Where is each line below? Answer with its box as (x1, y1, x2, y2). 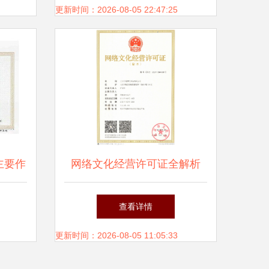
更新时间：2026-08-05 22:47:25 (55, 5, 178, 14)
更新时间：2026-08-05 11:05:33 (55, 231, 178, 240)
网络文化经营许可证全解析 (71, 158, 201, 170)
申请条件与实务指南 (87, 194, 184, 206)
